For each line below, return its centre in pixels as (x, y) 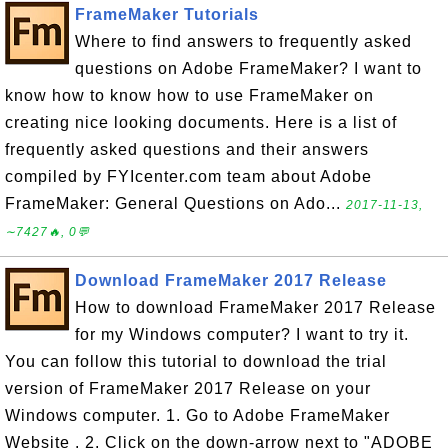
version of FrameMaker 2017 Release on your (188, 389)
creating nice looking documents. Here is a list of (201, 123)
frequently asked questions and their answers (187, 150)
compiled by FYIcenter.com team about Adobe (188, 177)
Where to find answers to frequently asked (243, 42)
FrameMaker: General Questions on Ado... (175, 204)
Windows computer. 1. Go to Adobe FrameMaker (197, 416)
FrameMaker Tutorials (167, 15)
